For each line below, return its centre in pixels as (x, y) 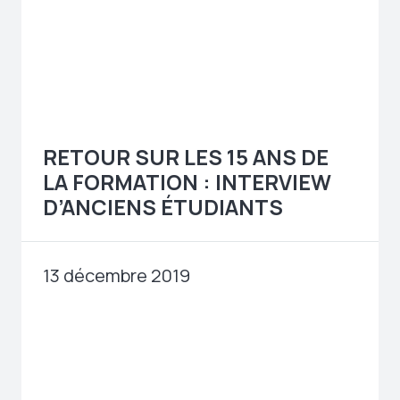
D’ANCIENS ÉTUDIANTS (163, 208)
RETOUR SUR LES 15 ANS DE (186, 158)
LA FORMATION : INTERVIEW (187, 183)
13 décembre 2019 (117, 276)
